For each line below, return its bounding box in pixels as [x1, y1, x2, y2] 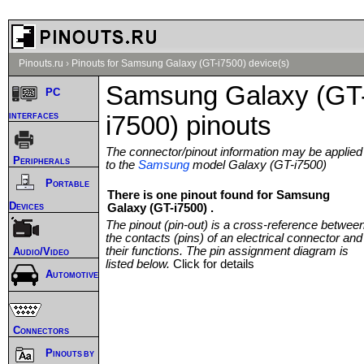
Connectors [13, 323, 69, 336]
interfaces [9, 108, 58, 121]
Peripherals [13, 154, 70, 167]
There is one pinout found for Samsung [107, 188, 330, 201]
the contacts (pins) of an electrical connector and [106, 231, 362, 245]
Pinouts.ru [19, 58, 63, 69]
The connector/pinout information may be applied [106, 145, 362, 158]
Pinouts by [45, 347, 95, 360]
